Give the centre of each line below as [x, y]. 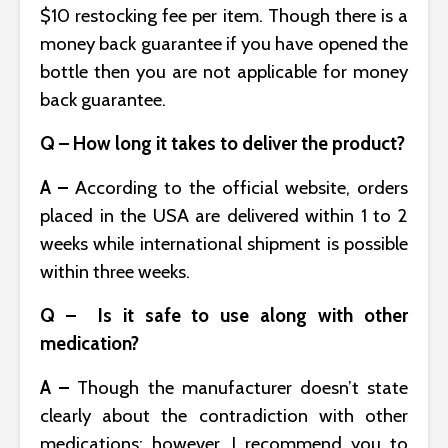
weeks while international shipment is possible [224, 243]
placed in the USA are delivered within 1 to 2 [224, 215]
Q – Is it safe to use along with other [224, 315]
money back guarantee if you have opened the [224, 43]
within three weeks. [115, 271]
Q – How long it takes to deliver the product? [222, 143]
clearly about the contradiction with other [224, 415]
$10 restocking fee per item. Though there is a [224, 15]
